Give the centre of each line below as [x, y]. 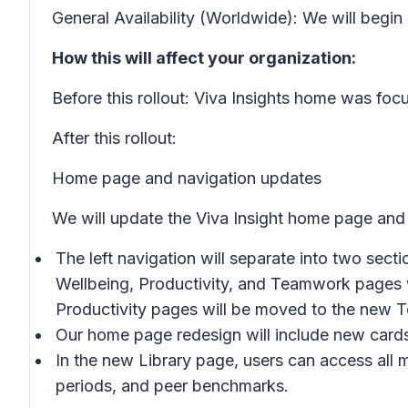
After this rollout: [114, 138]
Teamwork [311, 284]
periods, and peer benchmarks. [172, 386]
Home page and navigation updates [187, 178]
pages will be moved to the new [271, 309]
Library [167, 360]
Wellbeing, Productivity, [144, 284]
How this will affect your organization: [204, 58]
